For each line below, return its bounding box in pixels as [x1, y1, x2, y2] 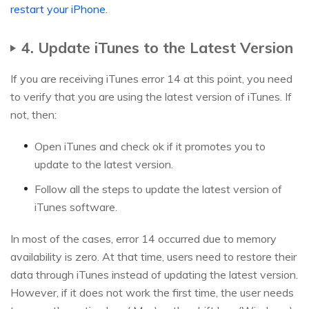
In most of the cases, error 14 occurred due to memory [10, 232, 277, 246]
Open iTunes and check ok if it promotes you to [34, 139, 266, 154]
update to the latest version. [34, 157, 173, 172]
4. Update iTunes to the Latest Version [21, 38, 293, 57]
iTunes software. [34, 200, 117, 215]
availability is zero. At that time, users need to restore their [10, 250, 297, 264]
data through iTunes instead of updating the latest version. [10, 268, 298, 282]
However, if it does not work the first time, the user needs [10, 286, 294, 300]
